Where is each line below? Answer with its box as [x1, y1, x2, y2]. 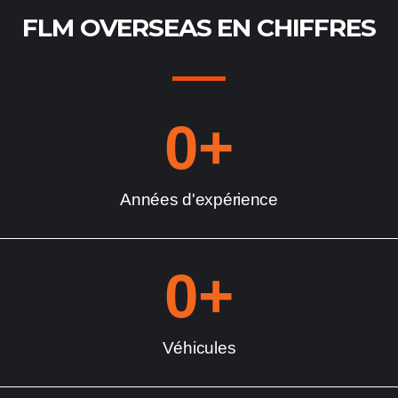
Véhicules [162, 338, 236, 357]
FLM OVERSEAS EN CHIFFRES [22, 12, 376, 43]
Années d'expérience [120, 190, 278, 209]
